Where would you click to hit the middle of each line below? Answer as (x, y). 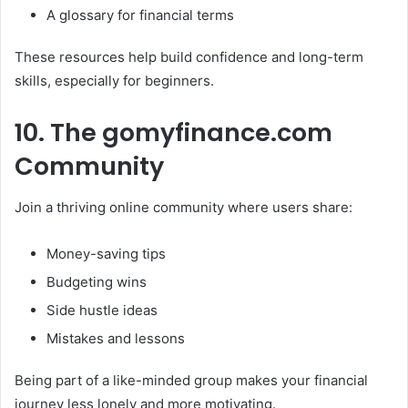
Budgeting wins (97, 281)
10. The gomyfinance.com (173, 133)
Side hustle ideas (102, 310)
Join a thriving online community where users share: (184, 207)
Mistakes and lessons (116, 338)
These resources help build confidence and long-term (189, 57)
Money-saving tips (106, 253)
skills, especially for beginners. (114, 81)
